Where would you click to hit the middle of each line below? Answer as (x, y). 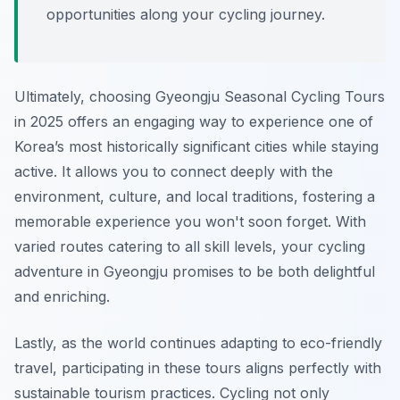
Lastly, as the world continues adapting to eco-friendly (198, 343)
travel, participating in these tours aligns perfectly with (198, 368)
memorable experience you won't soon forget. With (190, 222)
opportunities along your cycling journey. (186, 15)
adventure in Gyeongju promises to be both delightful (195, 272)
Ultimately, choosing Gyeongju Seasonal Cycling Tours (200, 97)
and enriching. (62, 297)
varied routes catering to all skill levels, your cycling (190, 247)
